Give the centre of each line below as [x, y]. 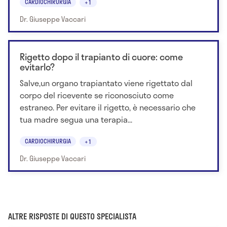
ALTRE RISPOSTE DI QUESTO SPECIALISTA [72, 216]
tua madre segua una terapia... [76, 119]
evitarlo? [37, 67]
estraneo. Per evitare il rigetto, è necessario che [108, 107]
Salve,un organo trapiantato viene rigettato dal [106, 83]
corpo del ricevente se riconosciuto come [97, 95]
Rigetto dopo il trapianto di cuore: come [101, 56]
